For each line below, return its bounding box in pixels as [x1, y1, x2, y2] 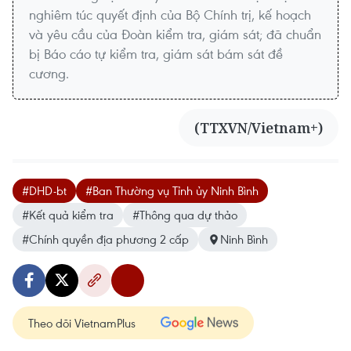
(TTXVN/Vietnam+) [194, 118, 323, 138]
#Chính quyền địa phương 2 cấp [22, 231, 189, 248]
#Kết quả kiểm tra [22, 207, 114, 223]
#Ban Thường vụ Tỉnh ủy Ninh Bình [85, 183, 259, 199]
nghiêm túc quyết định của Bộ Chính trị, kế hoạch [29, 5, 311, 24]
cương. [29, 64, 69, 83]
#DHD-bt [22, 183, 67, 199]
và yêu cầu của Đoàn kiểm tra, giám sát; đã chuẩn [29, 25, 321, 44]
